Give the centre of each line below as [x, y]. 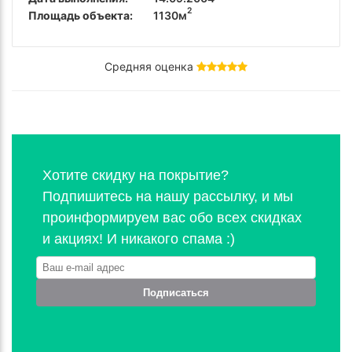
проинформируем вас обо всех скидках [172, 218]
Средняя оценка [150, 67]
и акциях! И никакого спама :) [139, 239]
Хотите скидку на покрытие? [136, 176]
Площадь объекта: [81, 15]
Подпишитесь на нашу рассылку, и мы [168, 197]
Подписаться [176, 293]
